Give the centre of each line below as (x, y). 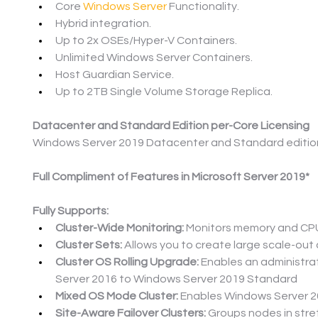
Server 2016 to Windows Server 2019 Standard (176, 279)
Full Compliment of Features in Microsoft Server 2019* (171, 177)
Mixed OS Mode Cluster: (117, 296)
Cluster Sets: (89, 245)
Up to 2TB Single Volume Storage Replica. (164, 92)
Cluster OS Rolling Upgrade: (127, 262)
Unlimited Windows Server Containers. (154, 58)
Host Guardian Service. (115, 75)
